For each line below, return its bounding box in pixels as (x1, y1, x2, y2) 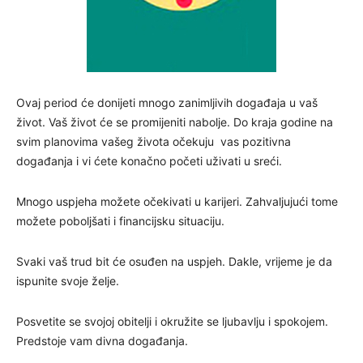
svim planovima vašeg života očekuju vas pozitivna (16, 135, 291, 149)
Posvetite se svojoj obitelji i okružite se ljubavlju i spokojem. (16, 314, 328, 329)
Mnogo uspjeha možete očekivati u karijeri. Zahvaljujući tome (16, 194, 338, 209)
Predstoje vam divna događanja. (16, 334, 188, 348)
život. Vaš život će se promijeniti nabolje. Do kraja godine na (16, 115, 333, 130)
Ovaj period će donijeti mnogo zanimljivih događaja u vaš (16, 96, 318, 110)
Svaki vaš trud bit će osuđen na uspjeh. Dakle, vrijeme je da (16, 254, 332, 269)
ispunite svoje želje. (16, 274, 119, 288)
